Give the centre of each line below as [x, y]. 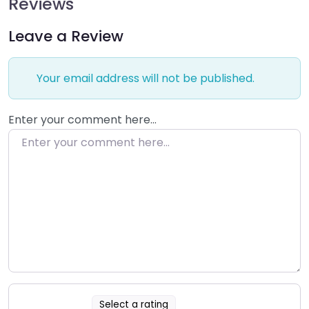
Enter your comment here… [82, 119]
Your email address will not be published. [144, 78]
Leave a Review [66, 36]
